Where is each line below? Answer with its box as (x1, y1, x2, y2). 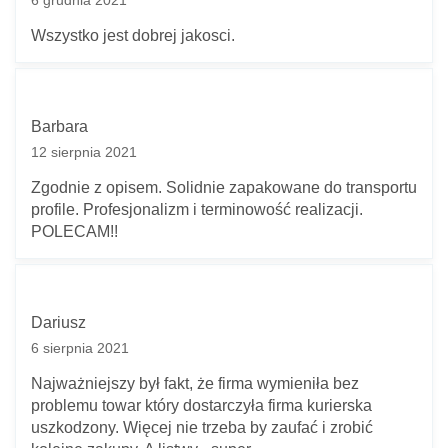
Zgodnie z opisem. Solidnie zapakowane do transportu (31, 178, 417, 196)
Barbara (31, 117, 88, 135)
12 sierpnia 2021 (31, 143, 137, 160)
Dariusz (31, 313, 86, 331)
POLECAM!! (31, 222, 118, 240)
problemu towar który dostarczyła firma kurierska (31, 396, 372, 414)
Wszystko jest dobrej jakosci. (31, 26, 235, 44)
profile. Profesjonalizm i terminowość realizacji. (31, 200, 363, 218)
